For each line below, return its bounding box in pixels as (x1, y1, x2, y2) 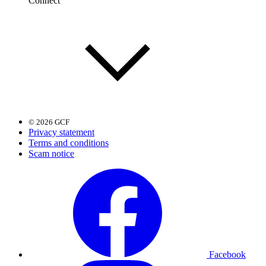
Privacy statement (28, 126, 94, 137)
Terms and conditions (28, 137, 109, 148)
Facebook (209, 249, 246, 259)
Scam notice (28, 148, 74, 159)
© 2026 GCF (28, 117, 69, 126)
